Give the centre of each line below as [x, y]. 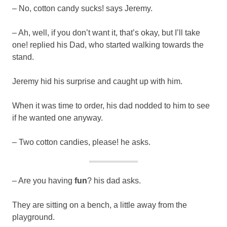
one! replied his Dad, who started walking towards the [108, 45]
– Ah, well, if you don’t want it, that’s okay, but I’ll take [106, 32]
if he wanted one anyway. [58, 118]
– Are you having [43, 180]
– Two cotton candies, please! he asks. [81, 142]
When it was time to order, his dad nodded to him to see [111, 105]
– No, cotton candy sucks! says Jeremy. [82, 8]
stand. [23, 57]
